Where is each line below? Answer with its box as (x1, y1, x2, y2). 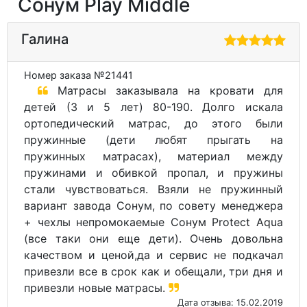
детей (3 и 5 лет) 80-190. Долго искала (24, 100, 283, 114)
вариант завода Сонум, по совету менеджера (24, 199, 283, 213)
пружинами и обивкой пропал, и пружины (24, 166, 283, 180)
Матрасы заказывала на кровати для (48, 84, 283, 98)
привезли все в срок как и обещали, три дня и (24, 265, 283, 279)
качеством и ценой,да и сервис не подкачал (24, 248, 283, 262)
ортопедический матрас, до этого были (24, 116, 283, 131)
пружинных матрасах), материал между (24, 149, 283, 164)
